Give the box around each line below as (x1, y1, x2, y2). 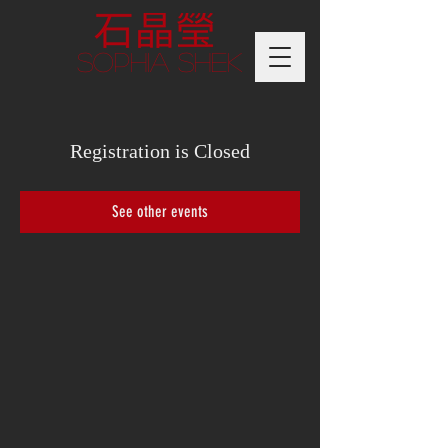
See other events (112, 202, 208, 221)
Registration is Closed (70, 140, 250, 162)
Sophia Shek (76, 48, 242, 74)
